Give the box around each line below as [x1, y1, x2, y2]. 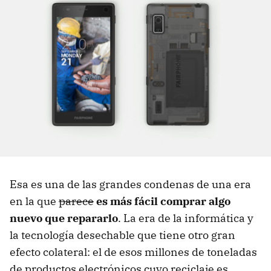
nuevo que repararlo [10, 211, 118, 225]
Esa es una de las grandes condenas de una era [10, 177, 251, 191]
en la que [10, 194, 59, 208]
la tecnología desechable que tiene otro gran [10, 227, 235, 242]
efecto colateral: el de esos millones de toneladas [10, 244, 257, 259]
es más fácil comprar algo [96, 194, 230, 208]
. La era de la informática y [118, 211, 253, 225]
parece [59, 194, 94, 208]
